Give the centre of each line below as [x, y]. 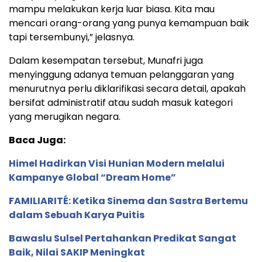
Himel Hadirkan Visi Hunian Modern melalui [117, 163]
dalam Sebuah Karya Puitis [77, 215]
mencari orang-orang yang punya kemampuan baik [129, 23]
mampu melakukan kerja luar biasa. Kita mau [112, 9]
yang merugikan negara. [65, 116]
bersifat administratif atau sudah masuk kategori [121, 102]
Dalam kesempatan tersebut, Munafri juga [106, 60]
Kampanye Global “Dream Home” [92, 177]
